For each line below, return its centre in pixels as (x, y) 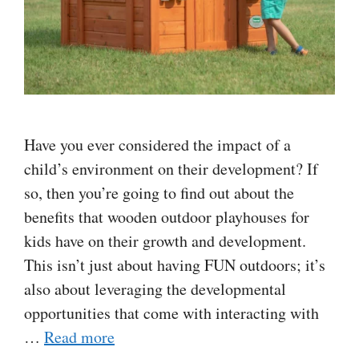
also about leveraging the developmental (155, 289)
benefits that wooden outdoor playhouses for (167, 217)
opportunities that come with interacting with (171, 313)
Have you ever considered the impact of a (157, 145)
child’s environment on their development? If (171, 169)
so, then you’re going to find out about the (159, 193)
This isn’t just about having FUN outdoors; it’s (175, 265)
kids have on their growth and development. (165, 241)
